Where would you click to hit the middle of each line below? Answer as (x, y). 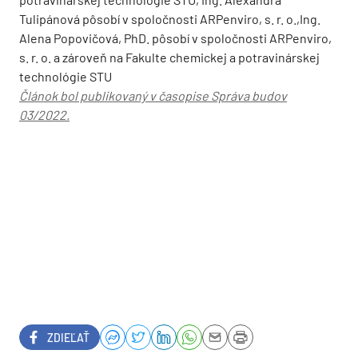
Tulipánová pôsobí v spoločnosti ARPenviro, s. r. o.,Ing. (170, 18)
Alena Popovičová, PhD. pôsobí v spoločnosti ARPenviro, (175, 38)
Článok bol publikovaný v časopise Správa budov (153, 95)
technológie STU (66, 76)
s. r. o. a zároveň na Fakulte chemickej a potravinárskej (169, 57)
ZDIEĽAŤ (68, 337)
